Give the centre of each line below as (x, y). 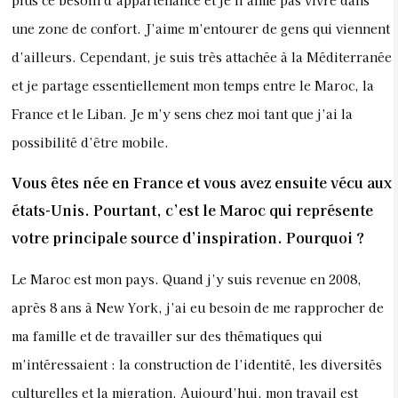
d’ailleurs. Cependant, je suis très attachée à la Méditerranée (202, 57)
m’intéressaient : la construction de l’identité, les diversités (197, 364)
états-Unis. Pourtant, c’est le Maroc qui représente (192, 210)
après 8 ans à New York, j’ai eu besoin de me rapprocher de (198, 307)
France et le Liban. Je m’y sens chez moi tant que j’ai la (182, 114)
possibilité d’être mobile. (90, 142)
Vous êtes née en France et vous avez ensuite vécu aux (202, 183)
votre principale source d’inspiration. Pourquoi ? (188, 238)
